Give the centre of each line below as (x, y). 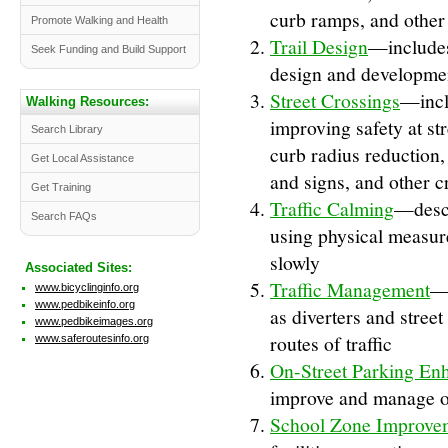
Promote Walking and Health (99, 20)
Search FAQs (64, 216)
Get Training (61, 187)
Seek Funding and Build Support (108, 49)
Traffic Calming (332, 209)
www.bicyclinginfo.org (87, 287)
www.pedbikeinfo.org (85, 304)
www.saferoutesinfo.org (92, 338)
